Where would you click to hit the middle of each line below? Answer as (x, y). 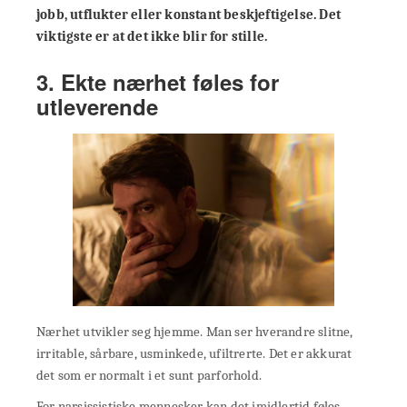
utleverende (97, 106)
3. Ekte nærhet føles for (158, 81)
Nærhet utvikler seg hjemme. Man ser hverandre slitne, (195, 332)
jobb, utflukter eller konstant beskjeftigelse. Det (189, 14)
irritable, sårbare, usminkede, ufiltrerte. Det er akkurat (194, 354)
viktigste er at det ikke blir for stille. (152, 36)
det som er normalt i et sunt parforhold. (149, 376)
